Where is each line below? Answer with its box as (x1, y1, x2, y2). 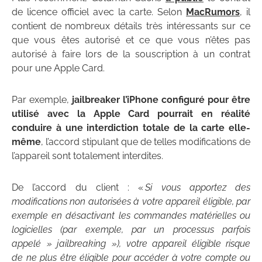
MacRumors (186, 6, 240, 18)
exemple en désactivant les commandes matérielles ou (12, 209, 250, 221)
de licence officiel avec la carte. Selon (12, 6, 187, 18)
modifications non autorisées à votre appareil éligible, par (12, 195, 250, 207)
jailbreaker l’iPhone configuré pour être (72, 94, 250, 105)
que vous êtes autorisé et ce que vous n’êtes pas (12, 34, 250, 46)
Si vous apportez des (145, 181, 250, 193)
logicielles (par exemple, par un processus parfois (12, 223, 250, 235)
